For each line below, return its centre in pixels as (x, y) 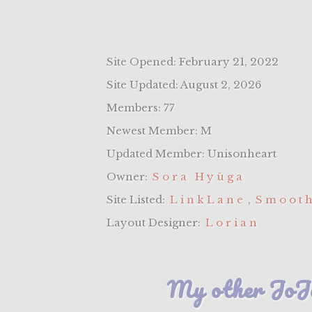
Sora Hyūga (199, 177)
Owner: (129, 177)
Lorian (233, 223)
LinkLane (208, 200)
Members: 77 (141, 108)
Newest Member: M (159, 131)
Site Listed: (138, 200)
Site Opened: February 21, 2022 (193, 62)
